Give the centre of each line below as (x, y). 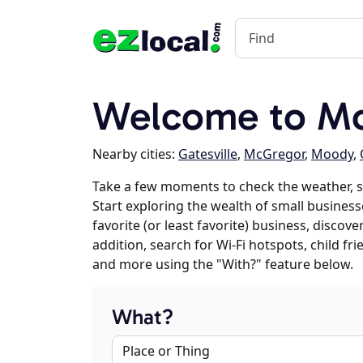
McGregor (274, 154)
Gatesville (208, 154)
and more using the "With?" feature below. (223, 264)
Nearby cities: (135, 154)
